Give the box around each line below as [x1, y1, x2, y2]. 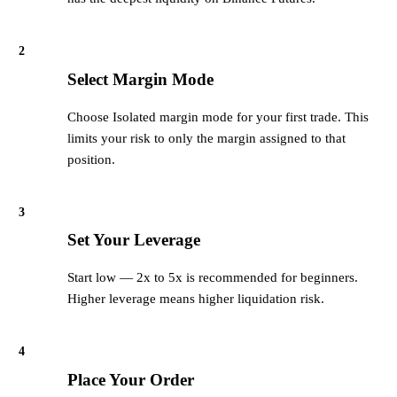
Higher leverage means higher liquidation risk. [67, 292, 324, 307]
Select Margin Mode [67, 69, 214, 89]
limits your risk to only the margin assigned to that [67, 130, 346, 145]
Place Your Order [67, 370, 194, 389]
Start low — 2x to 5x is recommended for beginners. [67, 270, 358, 285]
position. [67, 152, 115, 167]
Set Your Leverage [67, 230, 200, 250]
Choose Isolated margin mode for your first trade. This [67, 109, 369, 124]
